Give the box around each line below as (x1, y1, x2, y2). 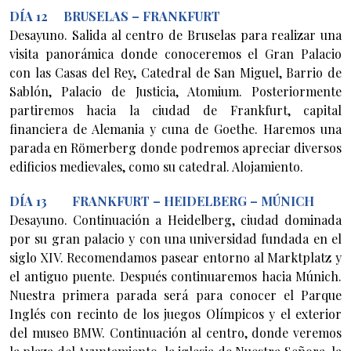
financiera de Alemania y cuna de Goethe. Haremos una (9, 120, 342, 137)
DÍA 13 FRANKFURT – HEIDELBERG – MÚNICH (9, 192, 317, 209)
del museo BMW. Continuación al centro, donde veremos (9, 324, 342, 341)
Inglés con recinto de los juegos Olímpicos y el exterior (9, 305, 342, 322)
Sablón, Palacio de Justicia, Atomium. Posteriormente (9, 82, 342, 100)
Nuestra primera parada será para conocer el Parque (9, 286, 342, 303)
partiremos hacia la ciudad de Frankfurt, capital (9, 101, 342, 118)
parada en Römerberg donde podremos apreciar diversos (9, 139, 342, 156)
